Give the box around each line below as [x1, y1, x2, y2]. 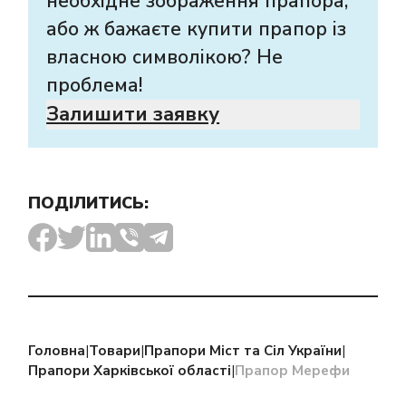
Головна [28, 341, 86, 360]
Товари [89, 341, 141, 360]
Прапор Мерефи [235, 361, 351, 380]
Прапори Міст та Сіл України [144, 341, 343, 360]
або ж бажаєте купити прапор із [46, 15, 347, 42]
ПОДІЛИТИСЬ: [28, 191, 150, 214]
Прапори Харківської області [28, 361, 232, 380]
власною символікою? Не [46, 43, 284, 70]
